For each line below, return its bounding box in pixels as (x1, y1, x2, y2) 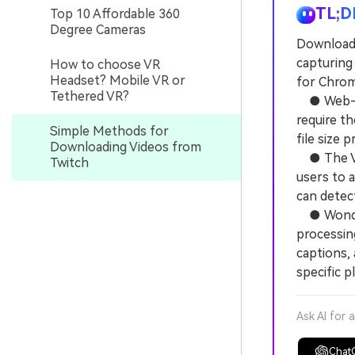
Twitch (50, 155, 89, 170)
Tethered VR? (50, 89, 129, 104)
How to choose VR (50, 57, 160, 72)
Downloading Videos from (50, 139, 201, 155)
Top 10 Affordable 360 (50, 6, 180, 21)
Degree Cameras (50, 22, 146, 37)
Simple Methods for (50, 124, 169, 139)
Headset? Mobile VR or (50, 73, 185, 88)
